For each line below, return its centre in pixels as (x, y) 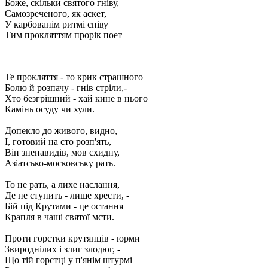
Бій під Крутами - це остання (64, 206)
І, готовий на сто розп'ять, (58, 141)
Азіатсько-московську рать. (60, 163)
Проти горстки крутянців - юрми (72, 238)
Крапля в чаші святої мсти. (60, 217)
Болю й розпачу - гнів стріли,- (66, 87)
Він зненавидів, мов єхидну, (62, 152)
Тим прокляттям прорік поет (63, 35)
